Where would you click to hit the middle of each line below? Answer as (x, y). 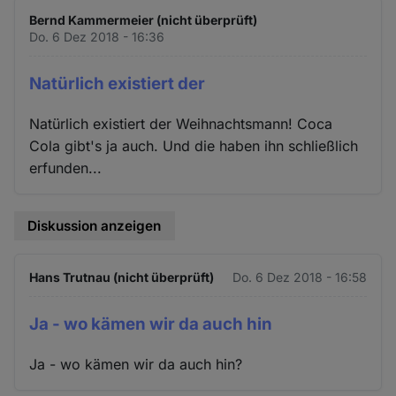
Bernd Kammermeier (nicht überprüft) (144, 20)
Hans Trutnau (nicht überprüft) (122, 278)
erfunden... (66, 168)
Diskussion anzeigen (95, 225)
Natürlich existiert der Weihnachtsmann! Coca (181, 123)
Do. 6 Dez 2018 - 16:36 (97, 37)
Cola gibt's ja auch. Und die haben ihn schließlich (194, 145)
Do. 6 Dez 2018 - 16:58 (299, 278)
